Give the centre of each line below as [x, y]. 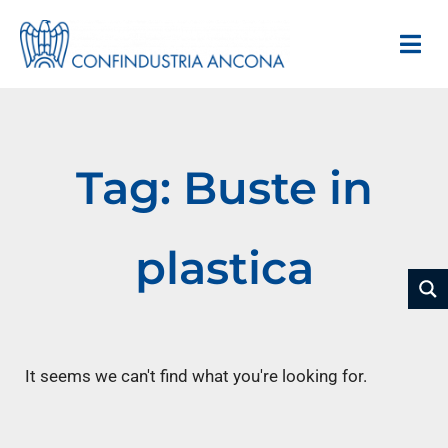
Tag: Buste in [224, 187]
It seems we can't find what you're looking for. [196, 375]
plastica [224, 267]
